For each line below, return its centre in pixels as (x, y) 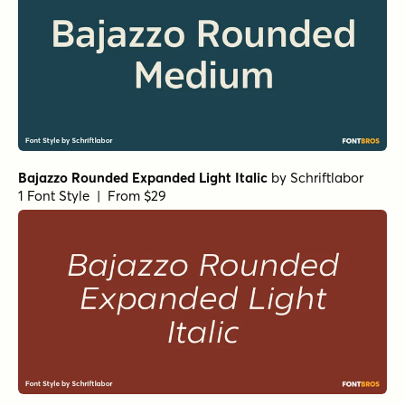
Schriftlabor (327, 178)
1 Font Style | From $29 (92, 196)
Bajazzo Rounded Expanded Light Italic (143, 178)
